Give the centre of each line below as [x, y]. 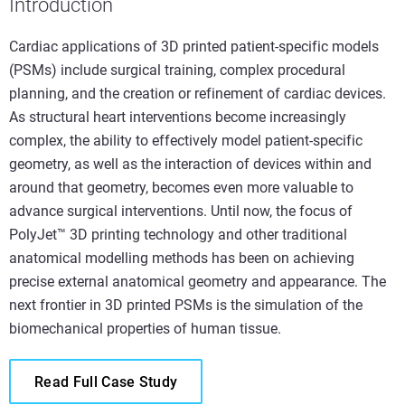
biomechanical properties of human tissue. [145, 329]
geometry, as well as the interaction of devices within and [190, 164]
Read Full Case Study [106, 382]
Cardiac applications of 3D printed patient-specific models [194, 47]
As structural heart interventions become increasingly [178, 117]
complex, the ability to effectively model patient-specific [186, 141]
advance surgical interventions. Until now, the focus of [181, 211]
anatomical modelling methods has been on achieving [182, 258]
